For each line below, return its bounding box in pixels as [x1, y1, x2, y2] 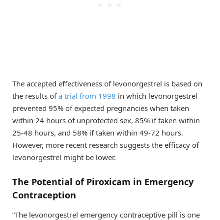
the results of [12, 90, 58, 101]
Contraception [12, 189, 76, 201]
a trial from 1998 [58, 90, 116, 101]
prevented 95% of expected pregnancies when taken [12, 103, 189, 113]
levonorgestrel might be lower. [12, 152, 116, 162]
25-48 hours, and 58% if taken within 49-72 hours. [12, 127, 183, 137]
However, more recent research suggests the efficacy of [12, 139, 199, 150]
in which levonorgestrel [116, 90, 197, 101]
